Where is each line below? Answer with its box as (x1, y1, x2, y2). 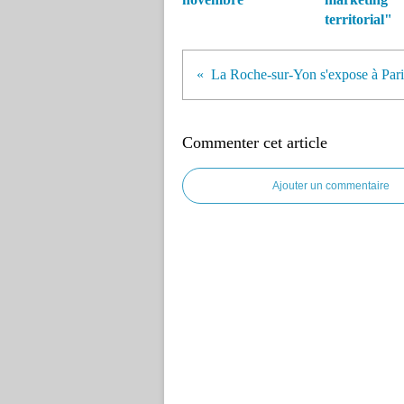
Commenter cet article (182, 133, 327, 151)
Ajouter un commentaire (272, 179, 390, 192)
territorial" (324, 12, 392, 27)
